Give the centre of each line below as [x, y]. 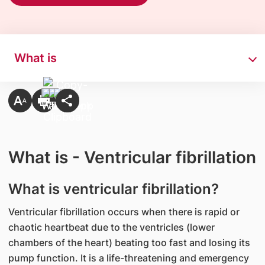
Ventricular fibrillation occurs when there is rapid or [124, 212]
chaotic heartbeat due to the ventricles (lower [111, 227]
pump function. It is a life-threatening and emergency [128, 258]
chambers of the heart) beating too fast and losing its [129, 243]
